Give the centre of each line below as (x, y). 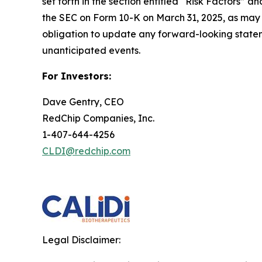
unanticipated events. (91, 51)
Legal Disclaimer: (81, 240)
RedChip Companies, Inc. (98, 118)
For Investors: (77, 76)
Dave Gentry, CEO (83, 102)
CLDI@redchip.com (86, 151)
